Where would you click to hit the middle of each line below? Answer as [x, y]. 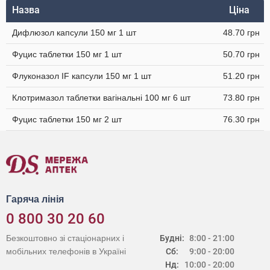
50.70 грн [241, 54]
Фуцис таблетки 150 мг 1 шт [67, 54]
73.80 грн [241, 98]
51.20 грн [241, 76]
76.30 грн [241, 119]
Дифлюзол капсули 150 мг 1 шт [74, 33]
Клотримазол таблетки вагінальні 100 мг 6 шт [101, 98]
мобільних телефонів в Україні [66, 251]
